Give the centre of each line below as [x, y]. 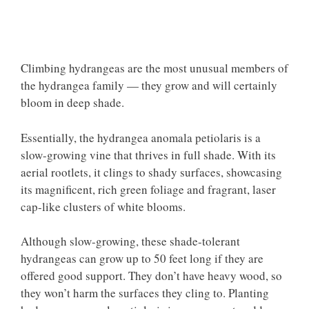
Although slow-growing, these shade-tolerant [130, 241]
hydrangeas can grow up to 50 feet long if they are [142, 258]
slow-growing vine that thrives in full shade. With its [148, 154]
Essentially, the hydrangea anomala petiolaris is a [141, 137]
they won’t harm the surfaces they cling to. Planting [145, 293]
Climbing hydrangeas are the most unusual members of [154, 68]
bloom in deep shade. [72, 102]
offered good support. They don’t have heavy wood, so [151, 276]
